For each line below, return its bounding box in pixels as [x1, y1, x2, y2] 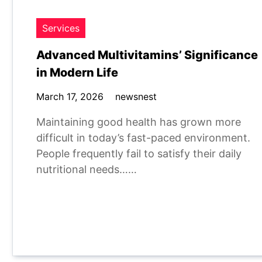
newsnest [115, 91, 157, 102]
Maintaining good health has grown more [36, 116, 241, 128]
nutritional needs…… [36, 163, 137, 175]
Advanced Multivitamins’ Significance [36, 48, 258, 62]
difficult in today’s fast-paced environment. [36, 132, 250, 144]
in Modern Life [36, 65, 118, 80]
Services [42, 22, 80, 34]
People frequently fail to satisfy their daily [36, 147, 242, 160]
